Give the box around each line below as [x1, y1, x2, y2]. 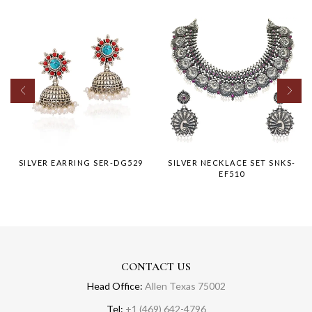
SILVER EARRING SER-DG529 [18, 157, 143, 167]
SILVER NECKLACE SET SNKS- [168, 157, 296, 167]
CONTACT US [121, 259, 191, 274]
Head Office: [86, 279, 143, 292]
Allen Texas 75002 [142, 279, 226, 292]
